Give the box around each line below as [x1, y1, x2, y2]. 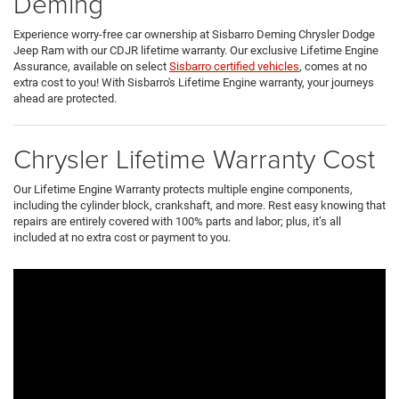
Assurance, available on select [13, 60, 169, 74]
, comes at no [299, 60, 367, 74]
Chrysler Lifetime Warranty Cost [13, 140, 375, 177]
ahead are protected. [13, 92, 117, 106]
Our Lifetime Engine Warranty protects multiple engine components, [13, 183, 353, 197]
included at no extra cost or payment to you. [13, 231, 231, 245]
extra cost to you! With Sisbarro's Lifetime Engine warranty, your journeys [13, 76, 374, 90]
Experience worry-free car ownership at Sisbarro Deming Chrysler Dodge [13, 28, 375, 42]
